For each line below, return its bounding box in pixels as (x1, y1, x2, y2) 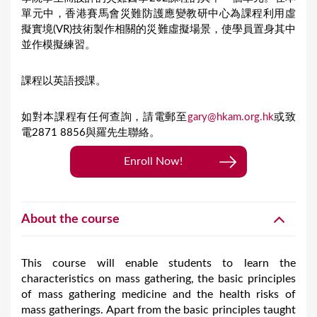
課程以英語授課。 (21, 76, 106, 87)
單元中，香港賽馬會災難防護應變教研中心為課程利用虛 (21, 8, 296, 20)
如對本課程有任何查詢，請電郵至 (21, 112, 188, 123)
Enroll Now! (124, 156, 183, 168)
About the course (21, 213, 120, 226)
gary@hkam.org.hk (187, 112, 274, 123)
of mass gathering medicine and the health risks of (21, 289, 296, 301)
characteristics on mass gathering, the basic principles (21, 273, 296, 285)
